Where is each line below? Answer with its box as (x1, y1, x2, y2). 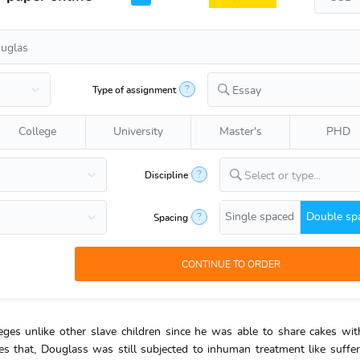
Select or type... (243, 170, 321, 182)
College (18, 126, 57, 137)
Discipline (144, 170, 188, 180)
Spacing (153, 212, 188, 223)
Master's (219, 126, 262, 137)
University (112, 126, 163, 137)
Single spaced (225, 211, 295, 223)
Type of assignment (92, 84, 176, 95)
